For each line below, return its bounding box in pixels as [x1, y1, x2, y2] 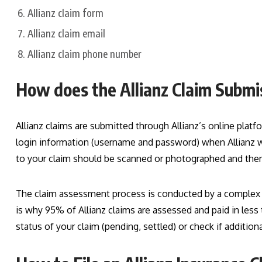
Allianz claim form [27, 6, 104, 20]
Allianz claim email [27, 27, 105, 40]
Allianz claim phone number [27, 47, 142, 61]
